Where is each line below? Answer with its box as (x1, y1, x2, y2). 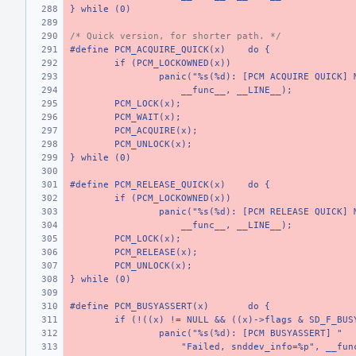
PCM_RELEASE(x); (114, 247, 198, 257)
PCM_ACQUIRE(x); (114, 126, 198, 136)
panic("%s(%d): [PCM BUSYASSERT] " (159, 328, 342, 339)
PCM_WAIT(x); (114, 112, 181, 122)
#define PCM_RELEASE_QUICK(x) (70, 180, 226, 190)
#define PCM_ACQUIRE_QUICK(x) (70, 44, 226, 55)
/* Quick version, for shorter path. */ (70, 31, 281, 41)
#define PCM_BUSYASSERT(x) (70, 301, 209, 311)
